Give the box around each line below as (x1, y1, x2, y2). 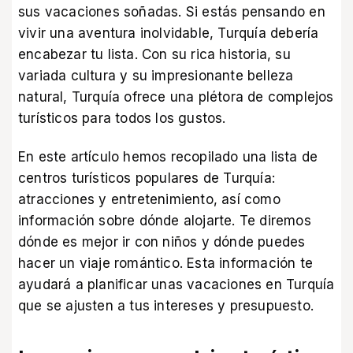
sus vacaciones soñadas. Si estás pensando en (18, 4, 325, 20)
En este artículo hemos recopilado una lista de (18, 148, 318, 165)
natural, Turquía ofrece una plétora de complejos (18, 89, 334, 106)
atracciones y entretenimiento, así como (18, 191, 281, 207)
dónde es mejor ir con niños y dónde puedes (18, 233, 306, 250)
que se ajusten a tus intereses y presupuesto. (18, 297, 314, 314)
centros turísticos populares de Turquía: (18, 169, 276, 186)
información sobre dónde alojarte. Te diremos (18, 212, 311, 229)
